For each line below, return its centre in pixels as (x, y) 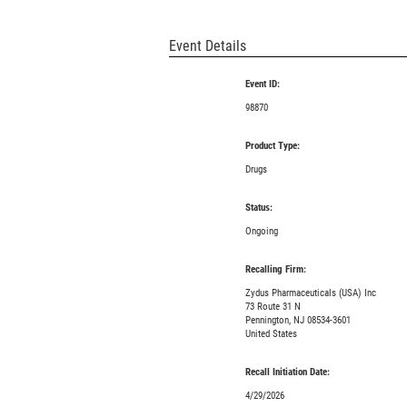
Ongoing (261, 231)
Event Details (208, 46)
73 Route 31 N (273, 307)
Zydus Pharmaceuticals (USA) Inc (310, 293)
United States (271, 334)
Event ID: (262, 84)
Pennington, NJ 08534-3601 (298, 320)
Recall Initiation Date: (287, 372)
